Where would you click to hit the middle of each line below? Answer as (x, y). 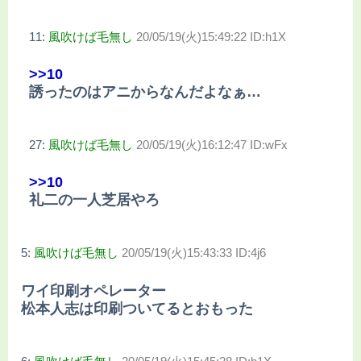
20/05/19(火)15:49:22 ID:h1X (211, 36)
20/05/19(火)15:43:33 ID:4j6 (194, 253)
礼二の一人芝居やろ (94, 200)
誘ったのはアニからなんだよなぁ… (145, 91)
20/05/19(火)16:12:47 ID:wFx (212, 144)
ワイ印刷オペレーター (93, 290)
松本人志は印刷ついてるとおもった (137, 308)
